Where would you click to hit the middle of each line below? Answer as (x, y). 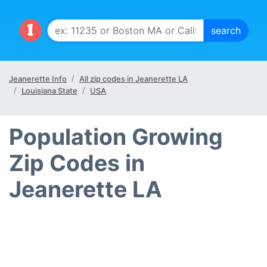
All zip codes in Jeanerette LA (133, 79)
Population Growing (116, 137)
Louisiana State (49, 91)
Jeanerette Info (38, 79)
